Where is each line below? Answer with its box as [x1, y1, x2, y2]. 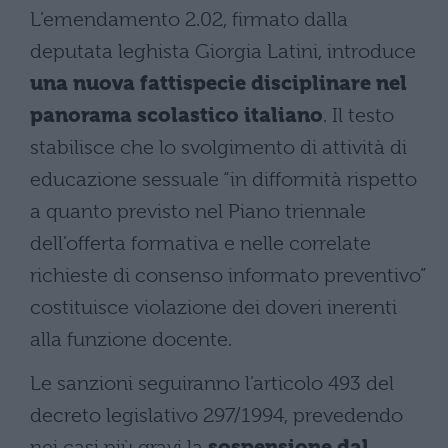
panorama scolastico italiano [30, 103, 323, 127]
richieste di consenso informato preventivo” [30, 263, 427, 287]
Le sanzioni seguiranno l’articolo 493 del [30, 371, 394, 395]
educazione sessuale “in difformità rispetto [30, 167, 417, 191]
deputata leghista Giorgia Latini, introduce [30, 39, 416, 63]
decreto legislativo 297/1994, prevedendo [30, 403, 403, 427]
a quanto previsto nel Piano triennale [30, 199, 366, 223]
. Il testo [323, 103, 394, 127]
